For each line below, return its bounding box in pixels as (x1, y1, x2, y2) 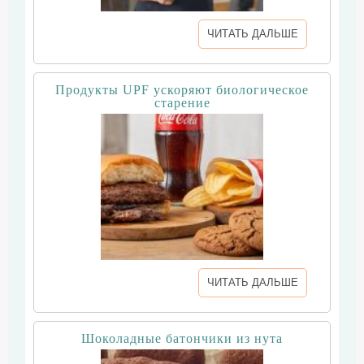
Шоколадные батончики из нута (81, 331, 283, 345)
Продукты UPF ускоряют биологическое (55, 83, 309, 97)
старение (154, 96, 210, 110)
